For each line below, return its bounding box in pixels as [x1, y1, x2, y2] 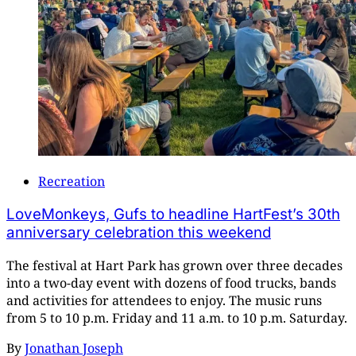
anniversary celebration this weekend [6, 223, 271, 242]
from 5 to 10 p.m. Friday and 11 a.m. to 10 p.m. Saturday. [6, 308, 347, 327]
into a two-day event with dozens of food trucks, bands [6, 273, 336, 292]
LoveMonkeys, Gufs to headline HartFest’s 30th [6, 205, 340, 224]
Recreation [38, 172, 105, 191]
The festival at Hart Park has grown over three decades [6, 256, 342, 274]
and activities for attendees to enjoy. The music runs [6, 291, 322, 309]
